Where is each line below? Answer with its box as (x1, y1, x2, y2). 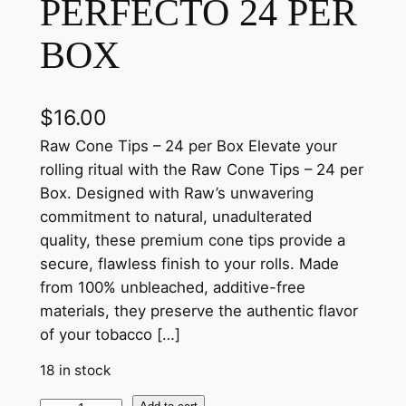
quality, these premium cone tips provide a (39, 230, 345, 249)
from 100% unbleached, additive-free (39, 277, 305, 296)
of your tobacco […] (39, 324, 180, 343)
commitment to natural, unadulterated (39, 207, 312, 226)
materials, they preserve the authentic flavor (39, 301, 358, 320)
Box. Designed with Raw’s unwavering (39, 183, 314, 202)
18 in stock (39, 362, 111, 380)
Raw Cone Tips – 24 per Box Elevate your (39, 136, 337, 155)
